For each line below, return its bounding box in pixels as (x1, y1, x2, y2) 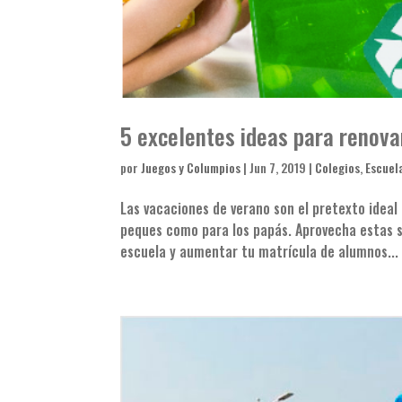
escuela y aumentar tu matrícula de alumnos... (120, 240, 399, 263)
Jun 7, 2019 (249, 158, 307, 178)
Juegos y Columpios (141, 158, 241, 178)
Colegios (315, 158, 361, 178)
